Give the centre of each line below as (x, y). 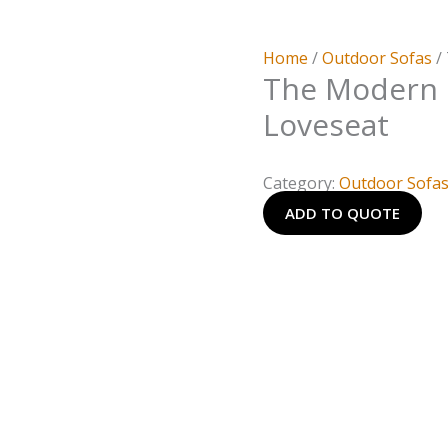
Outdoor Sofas (377, 58)
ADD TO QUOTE (343, 213)
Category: (301, 183)
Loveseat (326, 125)
